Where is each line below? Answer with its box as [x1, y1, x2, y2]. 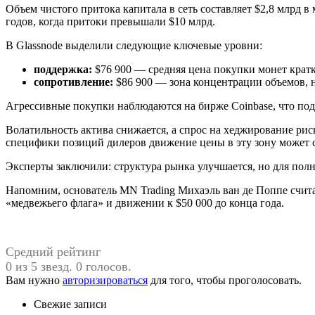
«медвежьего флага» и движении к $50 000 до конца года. [6, 197, 284, 210]
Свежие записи [34, 298, 107, 311]
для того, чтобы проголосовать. [148, 274, 302, 287]
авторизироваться [63, 274, 148, 287]
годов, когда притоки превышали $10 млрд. [6, 15, 215, 28]
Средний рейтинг [6, 245, 101, 259]
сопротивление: [34, 76, 116, 89]
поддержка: [34, 63, 95, 76]
